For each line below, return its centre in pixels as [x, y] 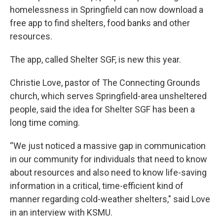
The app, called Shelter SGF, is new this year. [95, 60]
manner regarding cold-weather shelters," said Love [110, 199]
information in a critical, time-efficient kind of [97, 186]
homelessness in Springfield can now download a [107, 10]
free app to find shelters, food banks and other [100, 23]
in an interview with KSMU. [61, 213]
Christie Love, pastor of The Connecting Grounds [105, 83]
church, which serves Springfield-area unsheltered [108, 96]
